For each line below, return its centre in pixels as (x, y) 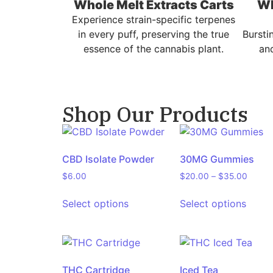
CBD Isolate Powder (108, 159)
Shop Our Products (155, 114)
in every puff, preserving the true (154, 34)
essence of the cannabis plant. (154, 49)
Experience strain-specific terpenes (154, 20)
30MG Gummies (217, 159)
